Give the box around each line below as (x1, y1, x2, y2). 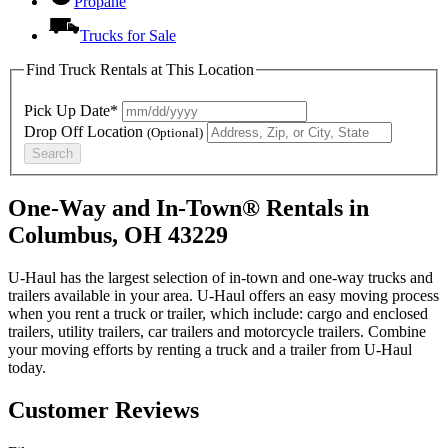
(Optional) (147, 124, 203, 140)
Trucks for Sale (80, 26, 176, 44)
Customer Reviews (8, 397, 199, 424)
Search (32, 145, 73, 161)
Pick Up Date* (24, 101, 118, 119)
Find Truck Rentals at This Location (26, 60, 254, 78)
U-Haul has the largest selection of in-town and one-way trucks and (8, 269, 433, 287)
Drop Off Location (24, 122, 147, 140)
